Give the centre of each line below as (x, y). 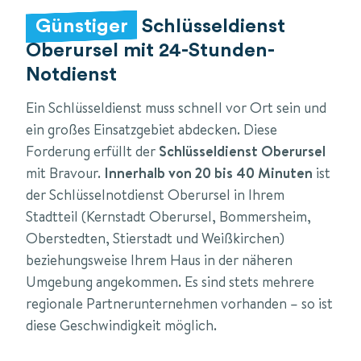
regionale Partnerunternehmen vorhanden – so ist (179, 303)
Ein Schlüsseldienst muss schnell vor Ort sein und (176, 107)
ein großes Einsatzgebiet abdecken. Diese (151, 129)
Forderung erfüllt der (92, 151)
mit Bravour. (65, 172)
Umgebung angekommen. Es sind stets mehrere (170, 281)
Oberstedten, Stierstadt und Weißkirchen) (155, 238)
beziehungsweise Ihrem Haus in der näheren (159, 259)
